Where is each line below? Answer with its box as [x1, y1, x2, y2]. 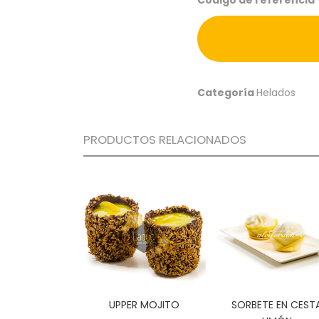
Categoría [197, 85, 256, 100]
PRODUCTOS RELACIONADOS [83, 130, 246, 148]
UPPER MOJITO [109, 297, 180, 312]
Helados [256, 85, 296, 100]
